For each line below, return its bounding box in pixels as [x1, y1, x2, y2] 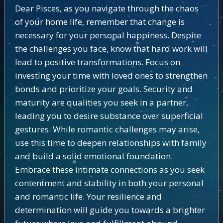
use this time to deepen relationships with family [14, 137, 207, 148]
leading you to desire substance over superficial [14, 110, 203, 121]
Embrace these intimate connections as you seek [14, 164, 205, 175]
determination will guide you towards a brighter [14, 204, 205, 216]
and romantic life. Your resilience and [14, 191, 162, 202]
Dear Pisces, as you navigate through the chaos [14, 2, 199, 14]
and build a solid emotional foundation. [14, 150, 173, 162]
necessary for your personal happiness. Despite [14, 29, 201, 41]
